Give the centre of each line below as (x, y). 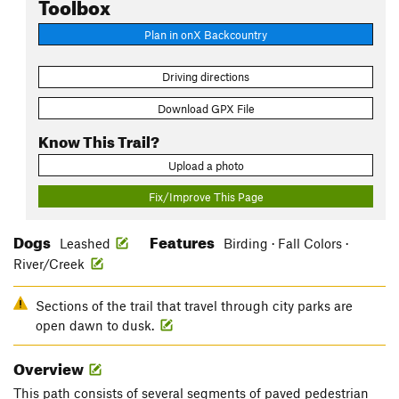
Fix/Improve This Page (206, 196)
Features (183, 240)
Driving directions (206, 77)
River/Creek (51, 264)
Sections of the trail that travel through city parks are (194, 306)
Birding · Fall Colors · (286, 244)
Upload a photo (206, 165)
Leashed (85, 244)
